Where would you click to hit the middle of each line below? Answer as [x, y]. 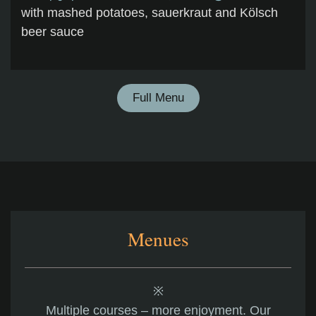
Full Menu [158, 98]
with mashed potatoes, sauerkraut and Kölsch [150, 13]
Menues [158, 239]
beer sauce [53, 32]
